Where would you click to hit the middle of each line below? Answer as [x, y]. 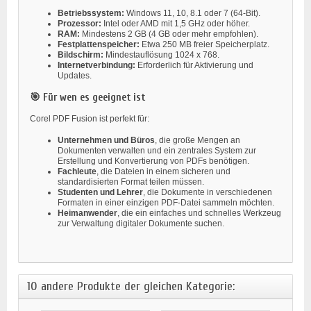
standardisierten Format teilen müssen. [131, 182]
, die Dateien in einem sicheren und [163, 171]
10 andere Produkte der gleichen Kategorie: [131, 286]
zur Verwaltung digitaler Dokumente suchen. [141, 223]
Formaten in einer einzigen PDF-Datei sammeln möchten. [166, 202]
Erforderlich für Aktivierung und [194, 65]
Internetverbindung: [96, 65]
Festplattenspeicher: [99, 44]
